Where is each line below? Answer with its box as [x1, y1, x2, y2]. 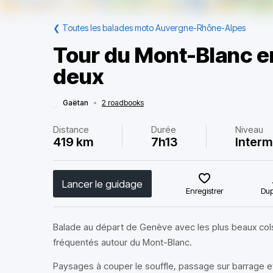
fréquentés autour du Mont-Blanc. [53, 236, 192, 248]
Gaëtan [63, 98, 88, 107]
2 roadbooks [102, 98, 144, 107]
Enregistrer [186, 186, 224, 196]
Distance [53, 124, 89, 135]
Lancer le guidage [62, 177, 143, 190]
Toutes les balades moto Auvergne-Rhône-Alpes [62, 23, 246, 33]
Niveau [235, 124, 264, 135]
